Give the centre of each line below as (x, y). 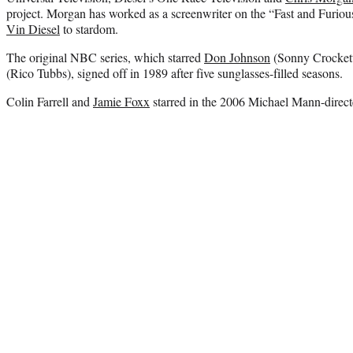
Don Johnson (237, 57)
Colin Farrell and (50, 101)
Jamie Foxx (121, 101)
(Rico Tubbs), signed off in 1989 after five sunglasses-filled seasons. (175, 72)
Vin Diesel (33, 28)
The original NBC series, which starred (105, 57)
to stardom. (91, 28)
